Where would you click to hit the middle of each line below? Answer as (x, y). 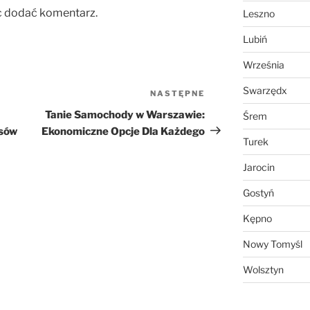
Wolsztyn (263, 270)
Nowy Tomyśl (272, 244)
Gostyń (258, 193)
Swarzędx (265, 91)
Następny (230, 95)
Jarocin (258, 167)
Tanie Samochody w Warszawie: (125, 115)
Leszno (258, 14)
